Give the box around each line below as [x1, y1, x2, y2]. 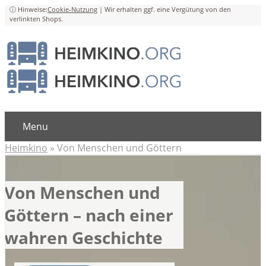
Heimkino [5, 141, 47, 154]
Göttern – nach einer [4, 204, 173, 227]
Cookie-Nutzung [47, 5, 97, 14]
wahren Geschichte [4, 226, 163, 249]
